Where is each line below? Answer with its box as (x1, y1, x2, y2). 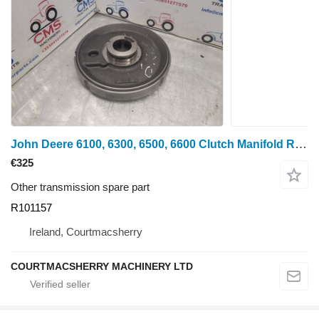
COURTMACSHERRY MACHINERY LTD (11, 261, 193, 272)
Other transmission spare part (11, 181, 150, 193)
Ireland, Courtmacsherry (29, 226, 142, 238)
